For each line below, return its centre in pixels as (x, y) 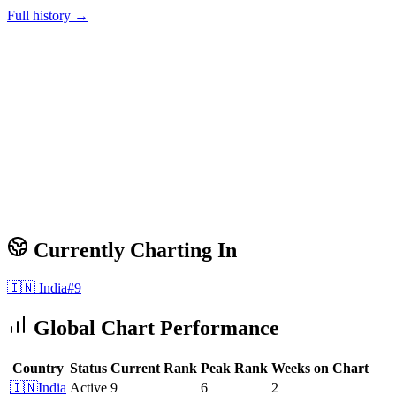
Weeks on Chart (320, 368)
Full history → (48, 16)
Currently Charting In (133, 251)
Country (38, 368)
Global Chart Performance (154, 328)
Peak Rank (234, 368)
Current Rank (154, 368)
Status (88, 368)
